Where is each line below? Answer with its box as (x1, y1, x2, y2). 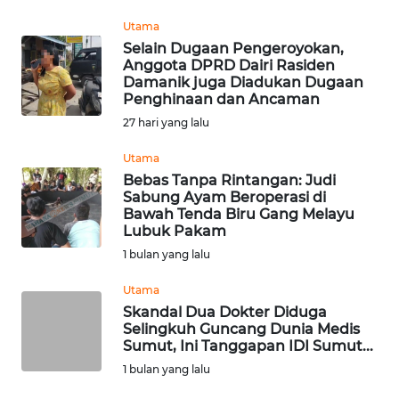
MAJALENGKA (36, 142, 108, 158)
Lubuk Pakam (123, 223, 226, 240)
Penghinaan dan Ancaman (123, 91, 320, 108)
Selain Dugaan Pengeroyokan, (123, 40, 344, 57)
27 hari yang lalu (123, 116, 209, 129)
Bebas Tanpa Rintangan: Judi (123, 172, 336, 189)
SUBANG (36, 208, 80, 224)
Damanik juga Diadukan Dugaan (123, 74, 363, 91)
